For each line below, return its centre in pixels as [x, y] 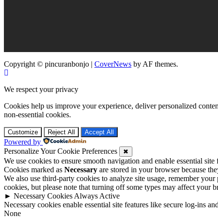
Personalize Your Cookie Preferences [61, 151]
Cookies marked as [34, 170]
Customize [23, 132]
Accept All [99, 132]
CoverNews [113, 64]
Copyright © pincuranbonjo [47, 64]
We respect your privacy [41, 90]
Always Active [97, 196]
